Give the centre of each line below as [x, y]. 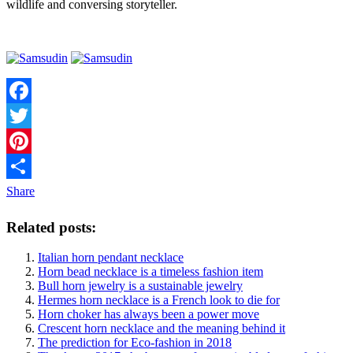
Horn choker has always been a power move [149, 314]
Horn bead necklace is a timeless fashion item [150, 272]
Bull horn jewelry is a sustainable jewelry [140, 286]
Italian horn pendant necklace [111, 258]
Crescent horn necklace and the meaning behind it [162, 329]
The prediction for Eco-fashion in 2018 [135, 343]
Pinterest [28, 165]
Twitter [24, 140]
